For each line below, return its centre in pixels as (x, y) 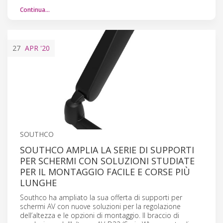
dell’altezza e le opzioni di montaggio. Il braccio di (100, 215)
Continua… (35, 9)
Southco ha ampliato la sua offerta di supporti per (101, 197)
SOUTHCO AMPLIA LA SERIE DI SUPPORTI (107, 150)
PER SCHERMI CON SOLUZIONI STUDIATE (107, 161)
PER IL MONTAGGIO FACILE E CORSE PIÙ (105, 171)
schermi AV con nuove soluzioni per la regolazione (100, 206)
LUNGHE (38, 182)
